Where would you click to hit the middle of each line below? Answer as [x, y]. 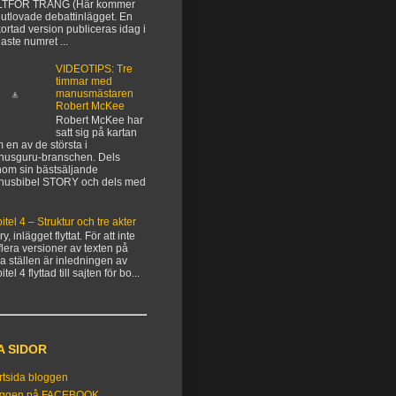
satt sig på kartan [96, 133]
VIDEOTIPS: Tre [94, 69]
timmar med [84, 81]
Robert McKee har [99, 121]
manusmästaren [94, 93]
